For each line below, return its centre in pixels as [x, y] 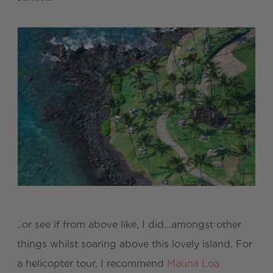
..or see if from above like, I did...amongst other [129, 224]
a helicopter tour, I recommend [92, 263]
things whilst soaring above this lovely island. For [135, 244]
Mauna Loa [193, 263]
